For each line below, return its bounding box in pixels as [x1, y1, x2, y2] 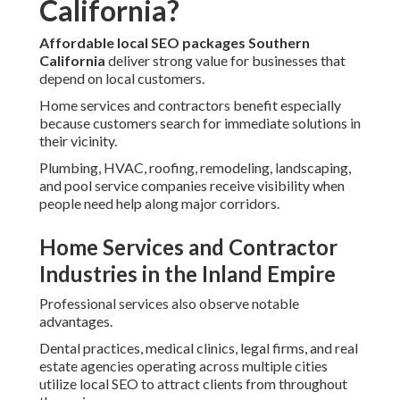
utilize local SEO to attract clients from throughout [39, 375, 347, 393]
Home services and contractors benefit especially [39, 96, 341, 114]
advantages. [39, 312, 112, 330]
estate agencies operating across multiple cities [39, 357, 328, 375]
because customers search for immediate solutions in [39, 114, 361, 132]
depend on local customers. [39, 70, 204, 87]
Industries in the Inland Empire [39, 261, 336, 287]
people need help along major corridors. [39, 195, 279, 212]
